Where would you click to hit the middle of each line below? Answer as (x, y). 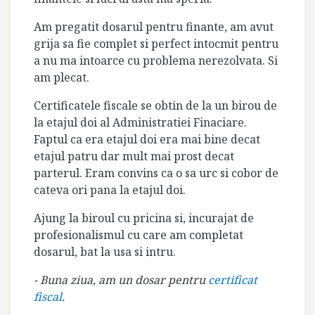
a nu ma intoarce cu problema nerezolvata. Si (156, 60)
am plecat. (62, 77)
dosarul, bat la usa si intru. (105, 251)
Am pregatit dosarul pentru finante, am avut (154, 26)
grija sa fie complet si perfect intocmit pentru (156, 43)
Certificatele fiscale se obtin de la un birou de (155, 105)
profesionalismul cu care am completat (139, 234)
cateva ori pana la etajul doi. (110, 189)
